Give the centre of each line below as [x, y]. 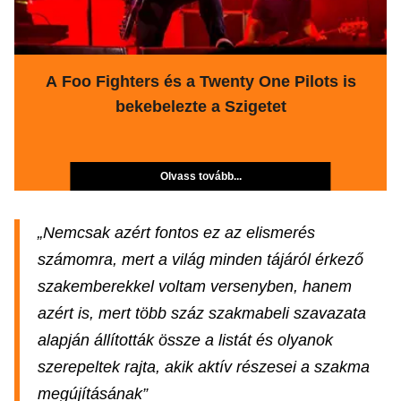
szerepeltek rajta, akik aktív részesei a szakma [204, 367]
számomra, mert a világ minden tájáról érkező [200, 260]
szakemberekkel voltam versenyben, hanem [195, 286]
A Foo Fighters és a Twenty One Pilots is [200, 81]
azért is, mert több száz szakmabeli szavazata [202, 313]
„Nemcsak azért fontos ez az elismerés [176, 233]
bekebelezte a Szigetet [200, 107]
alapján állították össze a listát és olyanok [185, 340]
